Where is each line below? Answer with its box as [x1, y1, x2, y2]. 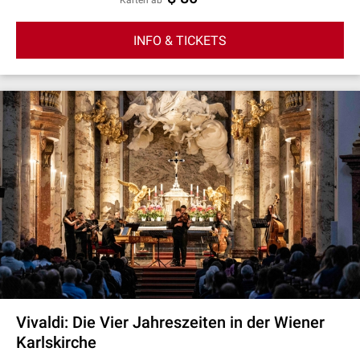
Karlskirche [16, 333, 96, 352]
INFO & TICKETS [133, 32, 227, 48]
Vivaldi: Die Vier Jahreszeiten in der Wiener [16, 313, 325, 332]
